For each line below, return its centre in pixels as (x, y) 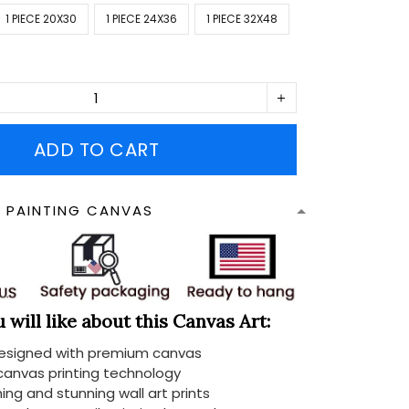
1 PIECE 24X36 (142, 19)
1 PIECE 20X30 (42, 19)
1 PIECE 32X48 (242, 19)
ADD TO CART (96, 150)
